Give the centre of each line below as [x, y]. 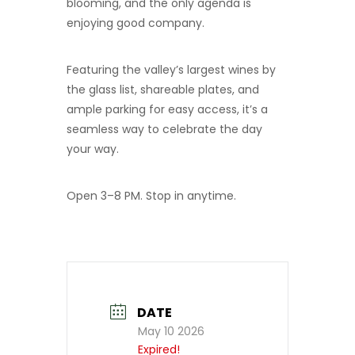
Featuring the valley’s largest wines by [171, 70]
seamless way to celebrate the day [164, 129]
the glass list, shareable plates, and [163, 90]
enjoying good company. [136, 23]
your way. [93, 149]
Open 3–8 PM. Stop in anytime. [151, 196]
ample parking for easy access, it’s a [167, 109]
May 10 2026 [171, 331]
